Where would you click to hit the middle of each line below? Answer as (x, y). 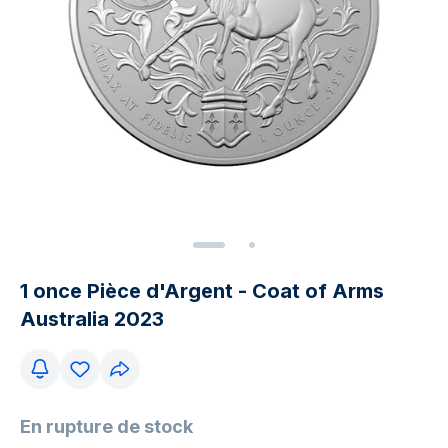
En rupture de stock (106, 426)
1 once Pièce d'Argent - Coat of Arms (202, 291)
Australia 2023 (92, 319)
